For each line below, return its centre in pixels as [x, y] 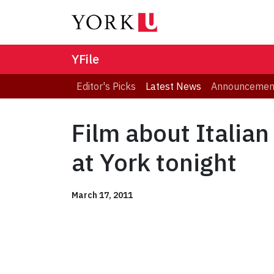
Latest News [173, 87]
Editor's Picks [106, 87]
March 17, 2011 [102, 195]
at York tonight [154, 162]
